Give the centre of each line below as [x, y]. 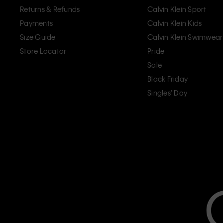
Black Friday [167, 78]
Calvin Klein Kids [175, 23]
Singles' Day [167, 92]
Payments [36, 23]
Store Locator [43, 51]
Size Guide [38, 37]
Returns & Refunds [50, 9]
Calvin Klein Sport [177, 9]
